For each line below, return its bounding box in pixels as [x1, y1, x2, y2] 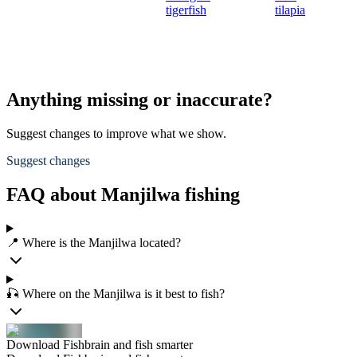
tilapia [275, 3, 305, 18]
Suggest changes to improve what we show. [6, 127, 226, 141]
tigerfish [166, 3, 206, 18]
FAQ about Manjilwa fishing [6, 184, 240, 206]
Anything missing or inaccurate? [6, 89, 273, 111]
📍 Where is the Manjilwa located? [6, 236, 181, 249]
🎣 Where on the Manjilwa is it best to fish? [6, 287, 225, 300]
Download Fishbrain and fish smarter [6, 338, 193, 351]
